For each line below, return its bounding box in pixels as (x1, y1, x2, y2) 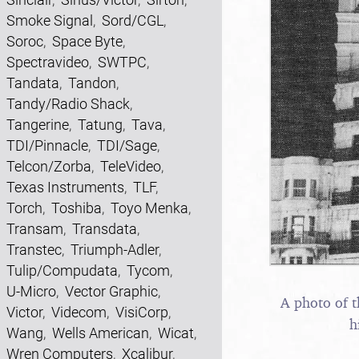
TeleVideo (100, 158, 161, 175)
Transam (6, 220, 63, 237)
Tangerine (6, 116, 69, 133)
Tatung (78, 116, 123, 133)
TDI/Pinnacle (6, 137, 88, 154)
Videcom (51, 304, 107, 321)
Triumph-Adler (71, 241, 159, 258)
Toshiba (51, 200, 102, 216)
